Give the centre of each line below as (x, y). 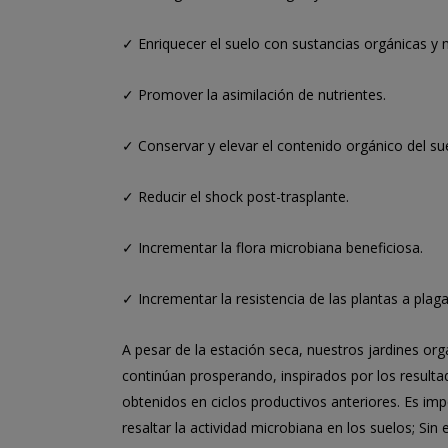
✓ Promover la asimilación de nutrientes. (254, 94)
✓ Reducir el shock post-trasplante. (235, 196)
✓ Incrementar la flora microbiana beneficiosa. (272, 247)
